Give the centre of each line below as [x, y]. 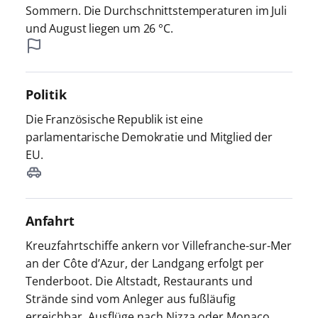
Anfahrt [50, 220]
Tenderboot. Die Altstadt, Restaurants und [139, 281]
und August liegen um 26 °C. [99, 28]
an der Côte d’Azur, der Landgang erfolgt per [144, 263]
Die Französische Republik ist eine [114, 119]
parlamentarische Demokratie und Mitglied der [149, 137]
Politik [46, 94]
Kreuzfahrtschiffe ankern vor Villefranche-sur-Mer [158, 245]
